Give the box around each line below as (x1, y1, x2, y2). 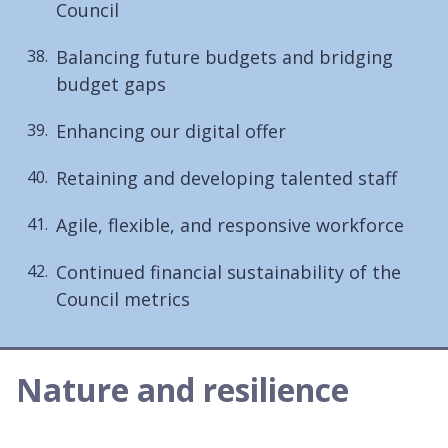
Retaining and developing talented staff (56, 165, 397, 190)
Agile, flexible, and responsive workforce (56, 212, 404, 237)
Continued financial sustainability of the (56, 259, 401, 284)
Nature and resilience (16, 367, 349, 411)
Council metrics (56, 286, 190, 311)
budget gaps (56, 71, 166, 96)
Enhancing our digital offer (56, 118, 286, 143)
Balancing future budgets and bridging (56, 44, 393, 69)
